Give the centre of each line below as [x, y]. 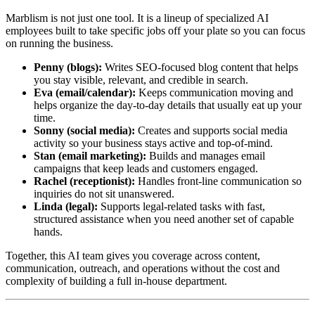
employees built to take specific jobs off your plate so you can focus [155, 31]
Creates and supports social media [211, 131]
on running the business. [59, 44]
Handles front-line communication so [218, 181]
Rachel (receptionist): [84, 181]
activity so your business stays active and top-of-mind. [153, 143]
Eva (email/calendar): [85, 93]
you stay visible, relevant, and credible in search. [141, 80]
